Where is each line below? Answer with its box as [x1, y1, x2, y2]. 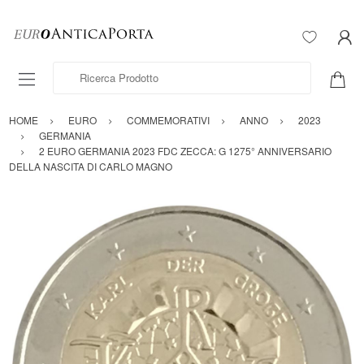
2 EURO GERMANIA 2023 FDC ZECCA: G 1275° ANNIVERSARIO [39, 144, 331, 158]
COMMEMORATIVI [127, 113, 210, 128]
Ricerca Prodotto [53, 62, 132, 78]
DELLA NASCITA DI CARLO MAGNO [9, 159, 172, 174]
